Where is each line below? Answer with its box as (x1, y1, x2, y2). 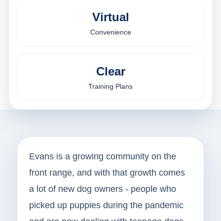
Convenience (90, 28, 131, 37)
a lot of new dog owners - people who (29, 184, 176, 194)
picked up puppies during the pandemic (29, 200, 184, 211)
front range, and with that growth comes (29, 168, 185, 178)
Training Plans (88, 82, 133, 91)
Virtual (92, 10, 129, 24)
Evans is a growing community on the (29, 151, 176, 162)
